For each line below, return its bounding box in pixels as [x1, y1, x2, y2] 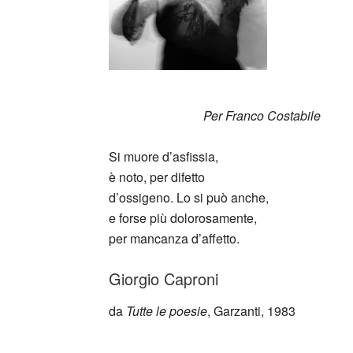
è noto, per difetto [109, 168, 205, 186]
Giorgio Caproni [109, 267, 218, 290]
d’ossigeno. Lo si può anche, [109, 188, 269, 206]
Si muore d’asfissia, [109, 147, 218, 165]
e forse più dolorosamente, [109, 209, 257, 227]
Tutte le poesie [126, 302, 207, 320]
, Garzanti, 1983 [207, 302, 295, 320]
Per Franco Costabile [203, 106, 321, 124]
